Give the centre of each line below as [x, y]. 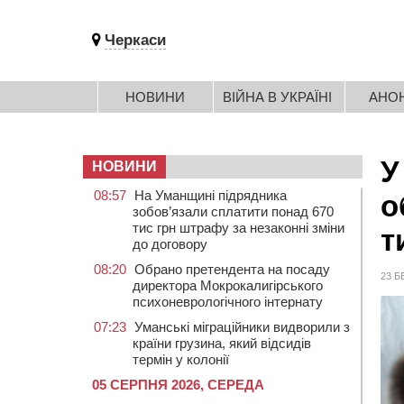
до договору [170, 244]
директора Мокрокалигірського [228, 285]
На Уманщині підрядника [211, 195]
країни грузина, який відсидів [222, 343]
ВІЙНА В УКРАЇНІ [277, 97]
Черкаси [135, 40]
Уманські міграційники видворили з [242, 327]
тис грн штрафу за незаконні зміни [239, 228]
